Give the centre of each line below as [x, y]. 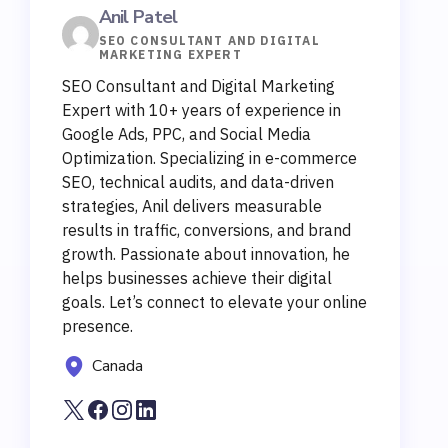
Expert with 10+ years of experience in [201, 110]
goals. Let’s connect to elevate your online [214, 302]
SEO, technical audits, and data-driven [198, 182]
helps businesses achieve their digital [197, 278]
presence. [97, 326]
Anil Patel [138, 17]
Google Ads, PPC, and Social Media [186, 134]
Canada [117, 366]
